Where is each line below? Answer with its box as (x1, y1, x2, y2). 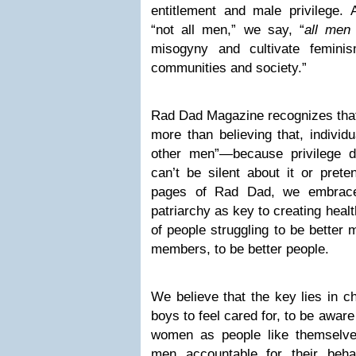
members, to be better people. (151, 242, 329, 257)
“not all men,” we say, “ (151, 22, 304, 37)
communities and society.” (151, 60, 307, 75)
